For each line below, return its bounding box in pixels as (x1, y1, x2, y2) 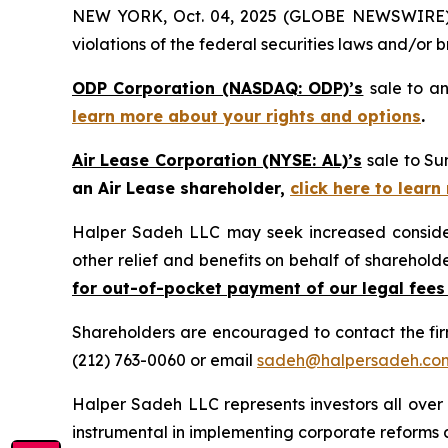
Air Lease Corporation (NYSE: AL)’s (72, 150, 362, 170)
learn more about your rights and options (72, 106, 421, 126)
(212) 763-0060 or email (72, 350, 257, 370)
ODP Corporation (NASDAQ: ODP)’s (72, 78, 364, 98)
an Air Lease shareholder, (72, 178, 290, 198)
